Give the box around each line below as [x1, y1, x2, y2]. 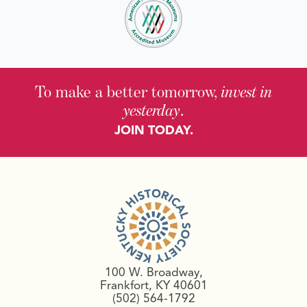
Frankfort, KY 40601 [99, 277, 208, 293]
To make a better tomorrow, [34, 82, 221, 102]
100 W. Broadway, [104, 264, 203, 280]
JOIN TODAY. [114, 123, 193, 138]
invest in [221, 82, 273, 102]
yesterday [123, 100, 180, 121]
